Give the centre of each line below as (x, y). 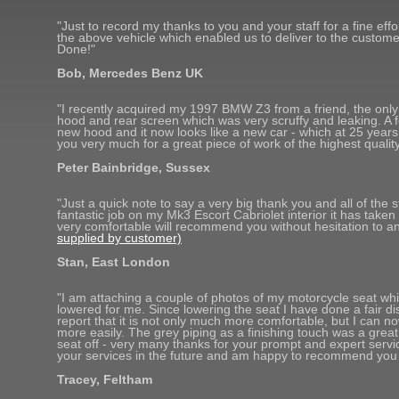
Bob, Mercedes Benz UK (130, 73)
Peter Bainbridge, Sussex (134, 167)
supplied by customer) (119, 239)
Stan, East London (114, 262)
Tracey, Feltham (105, 379)
